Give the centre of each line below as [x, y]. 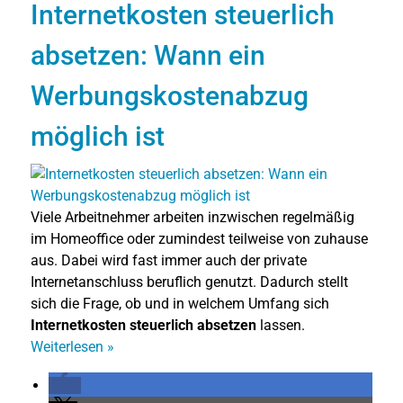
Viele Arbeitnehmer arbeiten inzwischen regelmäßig [193, 217]
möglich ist [98, 136]
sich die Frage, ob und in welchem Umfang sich [180, 303]
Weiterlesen [69, 346]
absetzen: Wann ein [148, 55]
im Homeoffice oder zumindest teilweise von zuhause [199, 238]
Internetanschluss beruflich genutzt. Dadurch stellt [189, 282]
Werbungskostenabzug [170, 95]
